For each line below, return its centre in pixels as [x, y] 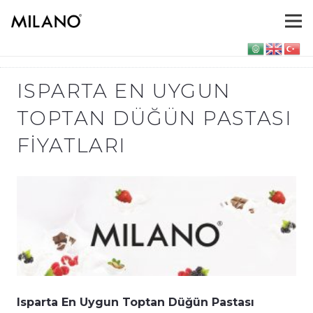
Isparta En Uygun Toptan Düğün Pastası [136, 303]
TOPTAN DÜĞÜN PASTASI [154, 118]
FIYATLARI [72, 146]
